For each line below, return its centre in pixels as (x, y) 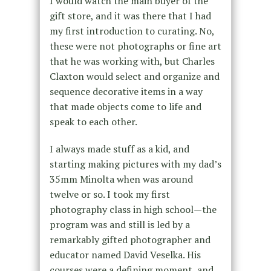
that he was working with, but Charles (132, 61)
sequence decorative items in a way (126, 92)
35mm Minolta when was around (121, 179)
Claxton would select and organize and (134, 77)
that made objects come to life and (125, 107)
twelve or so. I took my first (109, 194)
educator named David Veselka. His (125, 255)
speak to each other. (93, 122)
